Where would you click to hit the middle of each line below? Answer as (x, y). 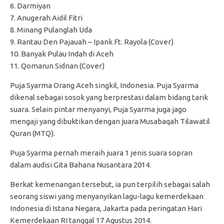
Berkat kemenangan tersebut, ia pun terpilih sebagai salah (110, 184)
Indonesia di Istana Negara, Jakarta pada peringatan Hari (106, 208)
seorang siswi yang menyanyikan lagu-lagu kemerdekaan (107, 196)
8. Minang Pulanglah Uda (51, 30)
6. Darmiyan (30, 6)
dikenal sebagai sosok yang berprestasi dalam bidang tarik (109, 97)
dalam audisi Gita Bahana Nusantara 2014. (80, 165)
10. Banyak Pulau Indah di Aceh (62, 54)
